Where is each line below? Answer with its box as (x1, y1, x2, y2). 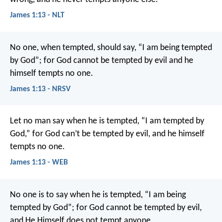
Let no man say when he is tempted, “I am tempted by (10, 116, 204, 126)
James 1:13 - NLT (10, 11, 64, 20)
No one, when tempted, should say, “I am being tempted (10, 43, 212, 53)
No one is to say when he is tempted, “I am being (10, 190, 186, 200)
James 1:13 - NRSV (10, 85, 70, 93)
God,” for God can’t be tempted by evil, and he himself (10, 129, 205, 139)
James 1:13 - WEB (10, 159, 68, 167)
